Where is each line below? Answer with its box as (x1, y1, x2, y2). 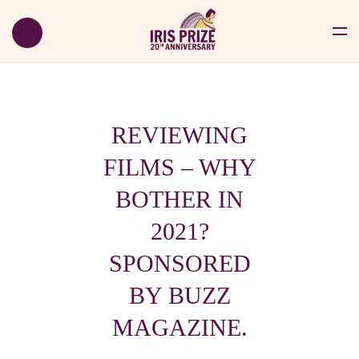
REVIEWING (111, 122, 248, 148)
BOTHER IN (115, 186, 244, 212)
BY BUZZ (128, 282, 231, 309)
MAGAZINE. (111, 314, 248, 341)
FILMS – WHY (103, 154, 256, 180)
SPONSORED (108, 250, 251, 276)
